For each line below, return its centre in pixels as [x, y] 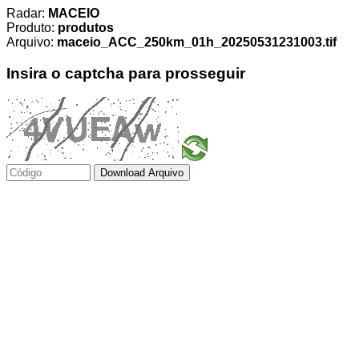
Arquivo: [32, 42]
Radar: [27, 13]
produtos [86, 28]
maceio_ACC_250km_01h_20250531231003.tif [197, 42]
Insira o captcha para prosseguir [126, 73]
